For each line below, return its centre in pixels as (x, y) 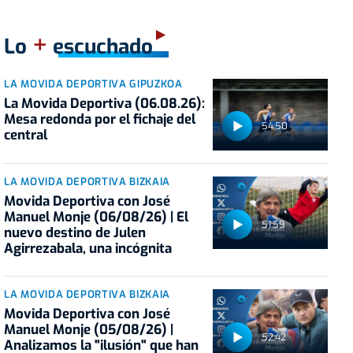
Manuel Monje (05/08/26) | (89, 330)
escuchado (100, 47)
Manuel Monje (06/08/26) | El (97, 217)
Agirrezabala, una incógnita (88, 249)
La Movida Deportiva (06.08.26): (105, 104)
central (26, 136)
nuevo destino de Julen (75, 233)
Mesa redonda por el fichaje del (100, 120)
